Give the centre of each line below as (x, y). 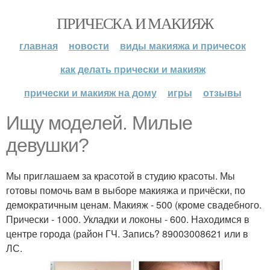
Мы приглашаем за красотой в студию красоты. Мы (121, 176)
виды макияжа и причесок (183, 46)
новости (89, 46)
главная (39, 46)
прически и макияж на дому (90, 93)
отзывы (222, 93)
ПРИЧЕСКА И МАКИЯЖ (135, 23)
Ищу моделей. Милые (99, 123)
